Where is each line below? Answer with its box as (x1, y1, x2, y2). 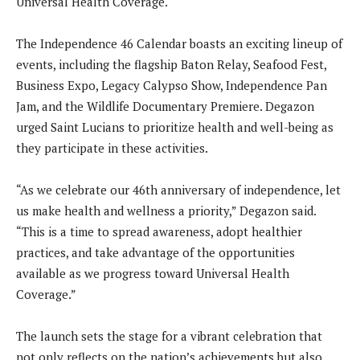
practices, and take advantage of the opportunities (16, 243, 295, 260)
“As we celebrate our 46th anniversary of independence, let (16, 181, 341, 198)
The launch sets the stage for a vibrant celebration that (16, 327, 322, 344)
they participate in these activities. (16, 139, 208, 156)
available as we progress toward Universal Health (16, 264, 289, 281)
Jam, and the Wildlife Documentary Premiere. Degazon (16, 97, 314, 114)
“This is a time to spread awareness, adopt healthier (16, 223, 302, 239)
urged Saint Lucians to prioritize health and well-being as (16, 118, 333, 135)
